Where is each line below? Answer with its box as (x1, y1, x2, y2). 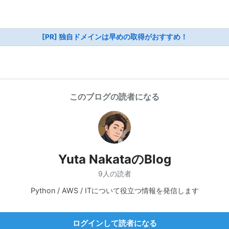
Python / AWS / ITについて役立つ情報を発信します (30, 186, 199, 195)
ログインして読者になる (72, 218, 157, 228)
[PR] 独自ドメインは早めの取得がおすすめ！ (41, 33, 188, 41)
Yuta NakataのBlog (58, 152, 171, 167)
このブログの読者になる (70, 91, 159, 102)
